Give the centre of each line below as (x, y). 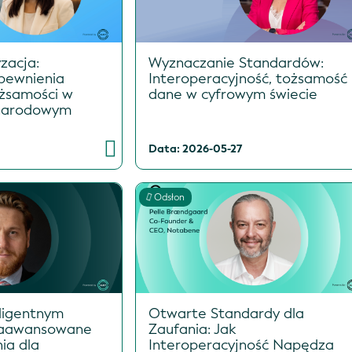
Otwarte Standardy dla (226, 314)
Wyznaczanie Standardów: (236, 63)
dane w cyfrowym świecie (233, 95)
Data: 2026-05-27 (195, 149)
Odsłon (169, 198)
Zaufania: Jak (192, 330)
